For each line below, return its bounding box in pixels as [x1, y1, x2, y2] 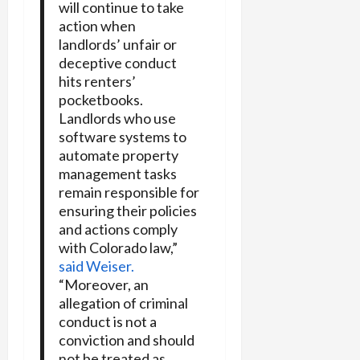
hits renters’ [58, 72, 136, 91]
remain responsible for [58, 183, 199, 202]
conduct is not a [58, 313, 157, 331]
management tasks [58, 165, 177, 183]
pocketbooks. [58, 91, 143, 109]
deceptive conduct [58, 54, 177, 72]
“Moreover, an [58, 276, 149, 294]
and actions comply [58, 220, 178, 239]
